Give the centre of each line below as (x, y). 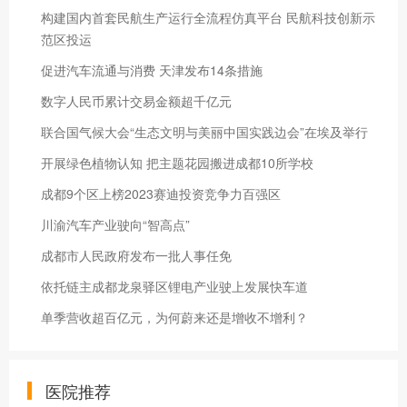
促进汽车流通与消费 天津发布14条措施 (152, 70)
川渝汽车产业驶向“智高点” (115, 224)
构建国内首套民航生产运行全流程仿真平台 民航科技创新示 (208, 17)
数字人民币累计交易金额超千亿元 (136, 101)
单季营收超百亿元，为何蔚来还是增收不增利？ (174, 317)
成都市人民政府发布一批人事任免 (136, 255)
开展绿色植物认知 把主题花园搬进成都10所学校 (177, 163)
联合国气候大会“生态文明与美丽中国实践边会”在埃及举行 (204, 132)
